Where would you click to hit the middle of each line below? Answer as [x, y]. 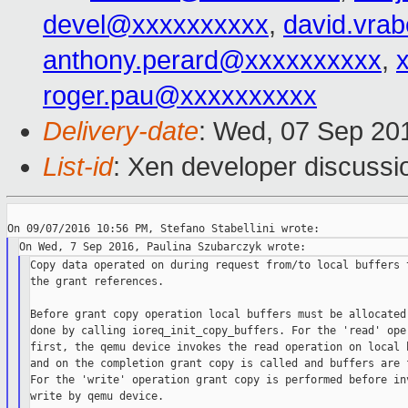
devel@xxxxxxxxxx [156, 25]
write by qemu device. [97, 397]
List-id [78, 167]
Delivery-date [121, 132]
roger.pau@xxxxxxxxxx [180, 96]
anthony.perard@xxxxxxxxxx [212, 61]
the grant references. [97, 282]
